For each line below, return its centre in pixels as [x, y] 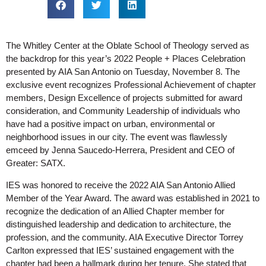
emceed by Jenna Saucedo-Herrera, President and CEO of [120, 150]
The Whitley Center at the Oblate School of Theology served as [128, 46]
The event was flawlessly [178, 137]
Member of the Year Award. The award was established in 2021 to [133, 198]
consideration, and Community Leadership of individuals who [123, 111]
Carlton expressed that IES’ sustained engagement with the [120, 250]
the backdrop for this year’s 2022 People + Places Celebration [126, 59]
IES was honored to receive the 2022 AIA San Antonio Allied [121, 185]
